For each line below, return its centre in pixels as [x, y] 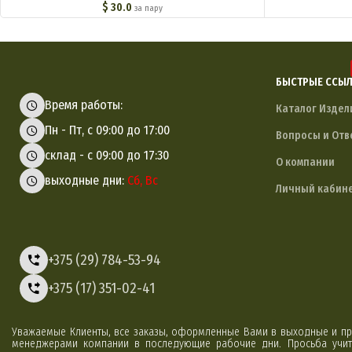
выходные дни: [86, 180]
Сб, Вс [143, 180]
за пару [148, 8]
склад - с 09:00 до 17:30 [107, 155]
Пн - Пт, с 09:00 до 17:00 [107, 130]
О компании [305, 162]
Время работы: [84, 104]
